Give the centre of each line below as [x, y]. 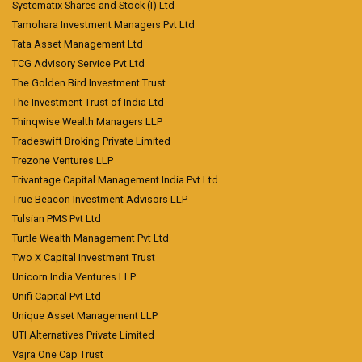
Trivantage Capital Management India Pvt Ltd [115, 180]
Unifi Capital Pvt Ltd [57, 297]
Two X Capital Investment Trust [84, 258]
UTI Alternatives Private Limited [83, 335]
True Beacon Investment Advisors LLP [100, 200]
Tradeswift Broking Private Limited [91, 141]
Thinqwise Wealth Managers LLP [87, 122]
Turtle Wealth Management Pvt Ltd [90, 238]
